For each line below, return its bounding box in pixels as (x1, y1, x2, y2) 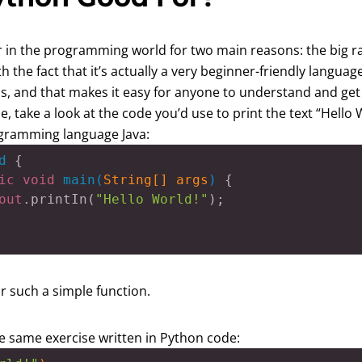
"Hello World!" (95, 191, 208, 207)
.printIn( (23, 191, 95, 207)
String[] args (103, 171, 208, 187)
